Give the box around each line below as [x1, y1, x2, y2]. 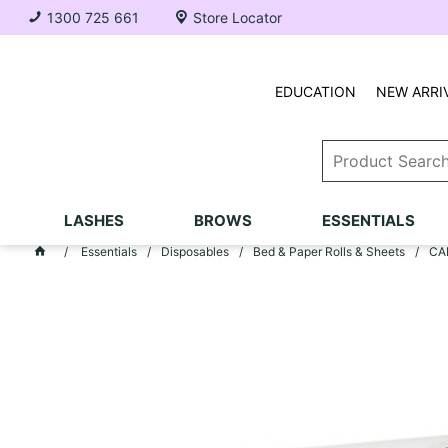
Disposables [160, 244, 229, 259]
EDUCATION [274, 83, 356, 100]
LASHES [63, 211, 124, 230]
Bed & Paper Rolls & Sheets [252, 244, 405, 259]
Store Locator [193, 9, 283, 26]
